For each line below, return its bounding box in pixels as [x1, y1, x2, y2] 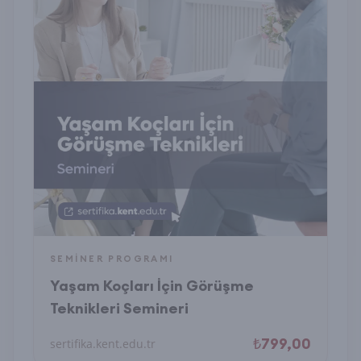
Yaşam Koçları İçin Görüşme [50, 276, 254, 295]
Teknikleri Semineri [50, 299, 189, 317]
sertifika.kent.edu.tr [50, 336, 156, 351]
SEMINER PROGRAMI [50, 253, 174, 264]
